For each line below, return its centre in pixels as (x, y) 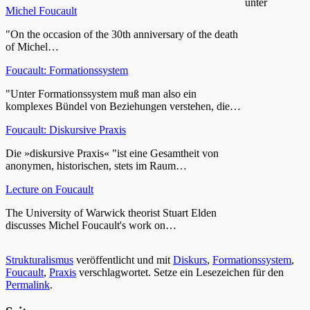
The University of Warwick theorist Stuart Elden (111, 212)
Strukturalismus (39, 259)
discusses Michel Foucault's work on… (91, 225)
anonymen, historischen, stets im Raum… (96, 165)
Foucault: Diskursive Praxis (66, 129)
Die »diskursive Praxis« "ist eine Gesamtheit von (112, 153)
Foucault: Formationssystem (67, 70)
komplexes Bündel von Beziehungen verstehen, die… (123, 106)
